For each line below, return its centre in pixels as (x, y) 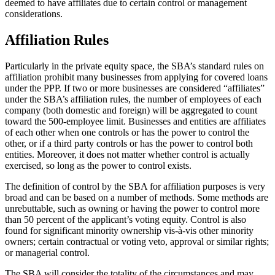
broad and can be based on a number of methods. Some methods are (137, 197)
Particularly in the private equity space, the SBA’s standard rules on (134, 66)
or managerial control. (50, 252)
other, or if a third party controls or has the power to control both (129, 143)
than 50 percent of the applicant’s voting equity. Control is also (126, 219)
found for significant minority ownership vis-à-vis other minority (129, 230)
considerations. (34, 14)
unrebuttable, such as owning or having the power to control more (132, 208)
